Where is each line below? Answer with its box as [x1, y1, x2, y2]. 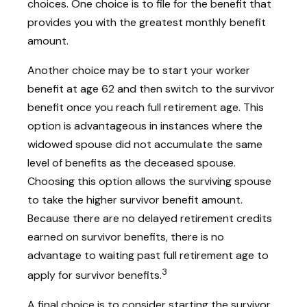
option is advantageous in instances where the [27, 118, 262, 133]
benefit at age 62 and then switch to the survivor [27, 81, 275, 96]
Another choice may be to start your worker [27, 62, 250, 77]
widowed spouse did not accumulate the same [27, 136, 262, 151]
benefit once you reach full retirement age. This [27, 99, 264, 114]
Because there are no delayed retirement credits [27, 210, 272, 225]
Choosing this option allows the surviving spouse [27, 173, 271, 188]
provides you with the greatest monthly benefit [27, 14, 266, 29]
